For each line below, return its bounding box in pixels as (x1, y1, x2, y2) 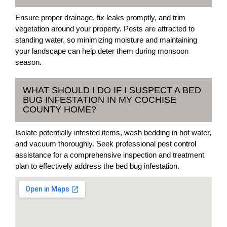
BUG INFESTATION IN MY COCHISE (23, 94, 176, 105)
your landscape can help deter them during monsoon (15, 46, 188, 55)
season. (15, 57, 42, 66)
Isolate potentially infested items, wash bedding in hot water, (15, 128, 211, 137)
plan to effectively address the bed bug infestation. (15, 161, 179, 170)
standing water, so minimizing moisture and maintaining (15, 35, 197, 44)
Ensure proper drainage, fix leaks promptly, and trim (15, 13, 185, 22)
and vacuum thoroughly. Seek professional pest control (15, 139, 196, 148)
